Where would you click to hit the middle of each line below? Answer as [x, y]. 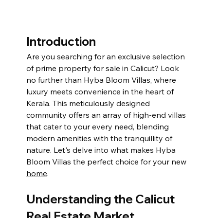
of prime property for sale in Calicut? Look [103, 68]
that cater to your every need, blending [98, 126]
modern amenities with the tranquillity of [100, 138]
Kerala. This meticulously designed [89, 103]
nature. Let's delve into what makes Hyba [102, 150]
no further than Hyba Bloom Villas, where [102, 80]
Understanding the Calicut [101, 199]
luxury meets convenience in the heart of [101, 91]
